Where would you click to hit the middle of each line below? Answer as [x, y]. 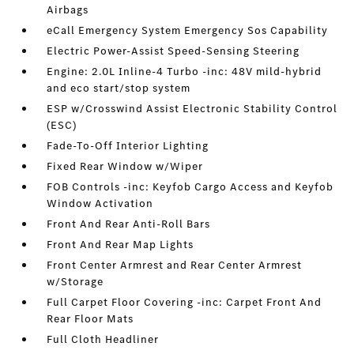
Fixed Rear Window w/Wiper [125, 167]
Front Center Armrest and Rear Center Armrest [175, 265]
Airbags [68, 10]
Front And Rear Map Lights [121, 245]
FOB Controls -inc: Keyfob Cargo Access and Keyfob [190, 187]
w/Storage [75, 282]
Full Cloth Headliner [103, 340]
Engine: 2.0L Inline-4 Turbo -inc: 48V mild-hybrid [185, 72]
